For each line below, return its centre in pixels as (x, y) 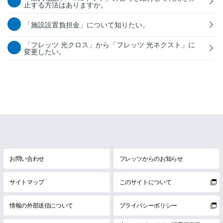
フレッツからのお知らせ (151, 159)
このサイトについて (145, 182)
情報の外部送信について (42, 205)
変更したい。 (45, 52)
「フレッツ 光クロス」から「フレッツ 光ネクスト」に (110, 45)
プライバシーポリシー (148, 205)
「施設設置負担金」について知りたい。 (87, 25)
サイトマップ (27, 182)
